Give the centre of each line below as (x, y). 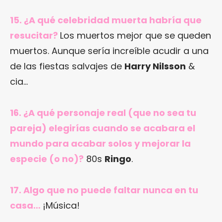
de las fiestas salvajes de (67, 66)
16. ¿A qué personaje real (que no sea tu (103, 113)
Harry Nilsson (155, 66)
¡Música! (61, 206)
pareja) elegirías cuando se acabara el (103, 128)
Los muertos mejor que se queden (136, 36)
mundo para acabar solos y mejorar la (100, 144)
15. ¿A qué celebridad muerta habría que (106, 20)
